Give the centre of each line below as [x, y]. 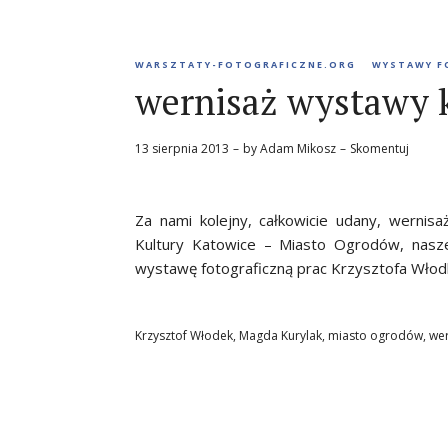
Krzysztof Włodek [184, 335]
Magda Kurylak [280, 335]
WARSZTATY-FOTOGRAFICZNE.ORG [245, 64]
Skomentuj [379, 148]
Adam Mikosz [298, 148]
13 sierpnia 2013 [182, 148]
